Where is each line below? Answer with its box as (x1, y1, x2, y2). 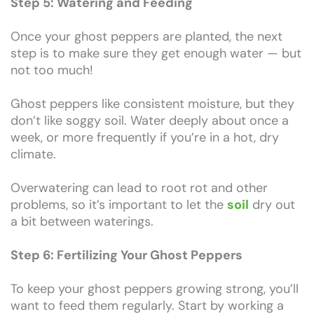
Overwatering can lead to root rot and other (11, 179, 268, 196)
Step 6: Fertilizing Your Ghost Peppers (11, 246, 243, 264)
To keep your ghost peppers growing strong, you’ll (11, 280, 299, 297)
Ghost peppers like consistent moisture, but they (11, 95, 294, 112)
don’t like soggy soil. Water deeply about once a (11, 111, 289, 129)
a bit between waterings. (11, 212, 153, 230)
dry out (249, 196, 295, 213)
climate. (11, 145, 56, 163)
